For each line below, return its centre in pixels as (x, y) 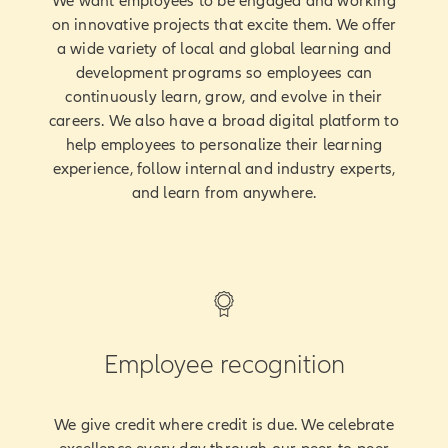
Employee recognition (224, 364)
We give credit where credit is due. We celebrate (224, 424)
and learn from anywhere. (224, 192)
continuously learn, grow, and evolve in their (224, 96)
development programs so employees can (224, 72)
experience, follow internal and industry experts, (224, 168)
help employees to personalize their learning (224, 144)
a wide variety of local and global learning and (224, 48)
